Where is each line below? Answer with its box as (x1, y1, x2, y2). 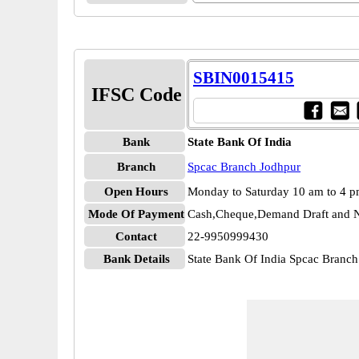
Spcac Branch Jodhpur (188, 160, 301, 173)
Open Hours (104, 185, 168, 198)
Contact (115, 230, 157, 243)
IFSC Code (91, 84, 182, 105)
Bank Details (103, 252, 170, 265)
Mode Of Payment (88, 208, 184, 220)
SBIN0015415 (193, 68, 294, 87)
